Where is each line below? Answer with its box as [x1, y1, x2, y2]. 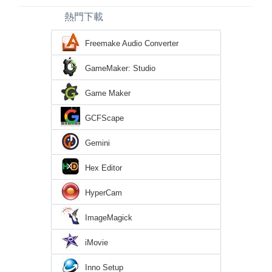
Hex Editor [85, 163, 122, 173]
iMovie [85, 238, 108, 248]
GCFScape [85, 114, 124, 123]
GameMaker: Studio [85, 64, 155, 73]
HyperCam [85, 188, 122, 198]
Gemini [85, 138, 110, 148]
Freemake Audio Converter [85, 39, 178, 49]
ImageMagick [85, 213, 132, 223]
